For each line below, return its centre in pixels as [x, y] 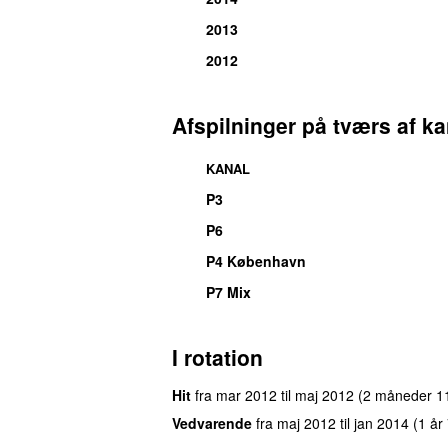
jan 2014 [381, 422]
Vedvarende [212, 422]
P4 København [256, 260]
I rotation [217, 356]
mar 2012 [246, 394]
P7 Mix [228, 291]
